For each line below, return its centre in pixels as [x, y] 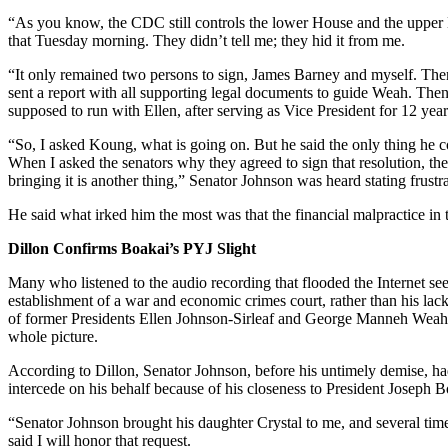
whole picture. [53, 336]
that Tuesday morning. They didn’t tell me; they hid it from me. [206, 40]
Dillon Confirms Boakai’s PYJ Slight [132, 248]
